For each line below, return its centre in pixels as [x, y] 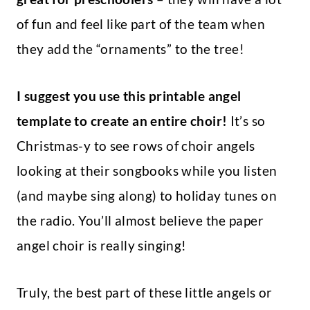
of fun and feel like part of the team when [141, 24]
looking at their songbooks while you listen [147, 171]
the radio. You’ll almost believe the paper [140, 221]
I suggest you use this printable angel [129, 96]
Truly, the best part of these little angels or [145, 293]
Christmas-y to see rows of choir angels [136, 146]
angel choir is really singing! [103, 246]
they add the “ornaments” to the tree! [132, 49]
